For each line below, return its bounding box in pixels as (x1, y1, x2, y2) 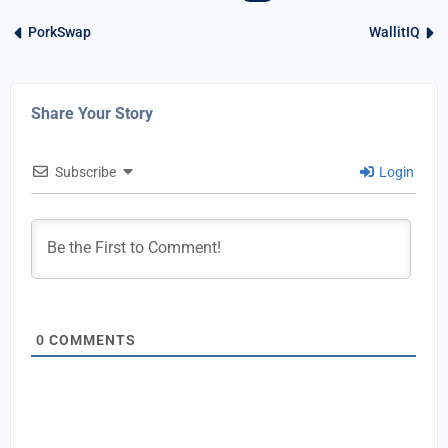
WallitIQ (369, 24, 420, 40)
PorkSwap (28, 24, 91, 40)
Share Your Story (31, 104, 153, 123)
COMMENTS (45, 332, 136, 348)
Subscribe (55, 164, 116, 180)
